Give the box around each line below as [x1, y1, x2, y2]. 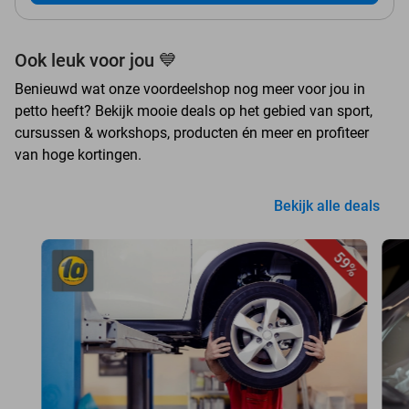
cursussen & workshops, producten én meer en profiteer [15, 124, 369, 142]
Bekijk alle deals [274, 197, 380, 215]
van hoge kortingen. [15, 146, 142, 164]
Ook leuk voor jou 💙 [15, 49, 177, 72]
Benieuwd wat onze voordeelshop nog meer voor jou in [15, 80, 365, 99]
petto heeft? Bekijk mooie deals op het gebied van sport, [15, 102, 372, 121]
